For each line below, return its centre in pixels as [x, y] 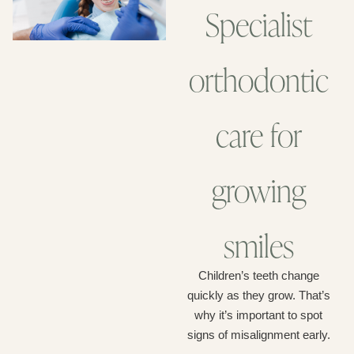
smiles [258, 246]
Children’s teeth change [258, 275]
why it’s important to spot [259, 315]
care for [258, 135]
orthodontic [258, 80]
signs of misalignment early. [258, 335]
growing [258, 190]
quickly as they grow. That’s [258, 295]
